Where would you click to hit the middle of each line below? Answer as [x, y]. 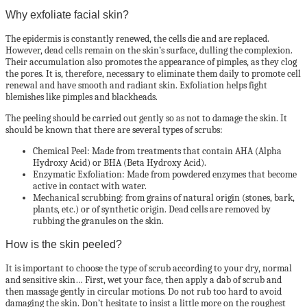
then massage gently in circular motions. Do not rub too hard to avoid [144, 291]
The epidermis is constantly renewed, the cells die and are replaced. [137, 38]
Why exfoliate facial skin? [67, 15]
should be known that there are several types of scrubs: [114, 130]
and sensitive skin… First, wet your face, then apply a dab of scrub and [144, 280]
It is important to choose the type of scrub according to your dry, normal [149, 268]
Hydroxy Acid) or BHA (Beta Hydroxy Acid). [120, 162]
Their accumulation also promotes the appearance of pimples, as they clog [151, 62]
